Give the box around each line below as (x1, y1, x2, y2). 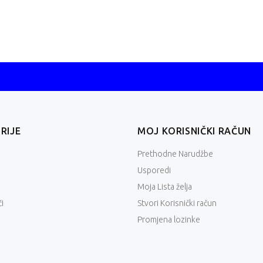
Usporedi (137, 166, 171, 176)
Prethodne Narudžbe (137, 149, 213, 159)
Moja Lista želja (137, 182, 192, 192)
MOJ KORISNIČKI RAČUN (137, 126, 251, 137)
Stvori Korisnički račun (137, 198, 217, 208)
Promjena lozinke (137, 215, 200, 225)
